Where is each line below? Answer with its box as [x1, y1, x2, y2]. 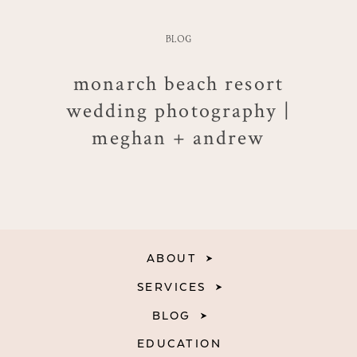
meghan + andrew [92, 123, 265, 151]
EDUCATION [136, 336, 222, 352]
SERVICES [136, 279, 206, 295]
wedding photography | [65, 96, 292, 124]
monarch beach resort [73, 69, 284, 96]
